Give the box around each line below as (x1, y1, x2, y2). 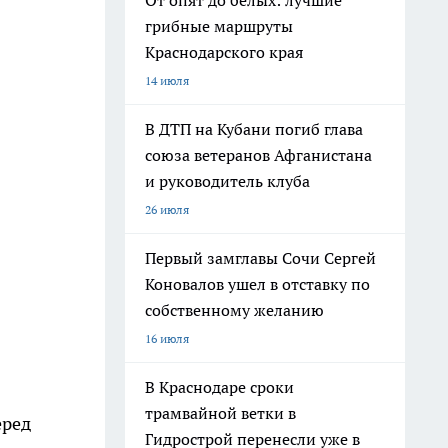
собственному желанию (145, 300, 324, 320)
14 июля (145, 73, 189, 88)
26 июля (145, 202, 189, 217)
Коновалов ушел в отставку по (145, 274, 370, 294)
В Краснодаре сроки (145, 377, 294, 397)
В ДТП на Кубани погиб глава (145, 119, 363, 139)
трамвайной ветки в (145, 403, 296, 423)
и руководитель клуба (145, 171, 310, 191)
